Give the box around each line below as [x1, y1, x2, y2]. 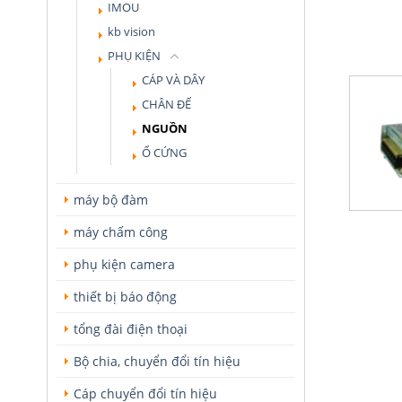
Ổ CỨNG [142, 145, 187, 161]
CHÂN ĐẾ [142, 97, 191, 112]
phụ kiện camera [74, 256, 175, 273]
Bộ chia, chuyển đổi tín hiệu [74, 353, 240, 370]
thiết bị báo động [74, 288, 177, 305]
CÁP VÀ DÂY [142, 73, 205, 88]
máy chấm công [74, 223, 168, 240]
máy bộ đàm [74, 191, 148, 208]
